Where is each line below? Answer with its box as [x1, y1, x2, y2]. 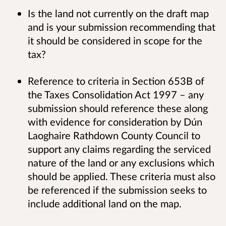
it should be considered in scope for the [28, 34, 202, 47]
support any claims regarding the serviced [28, 143, 211, 155]
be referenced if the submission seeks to [28, 184, 207, 196]
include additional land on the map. [28, 197, 184, 210]
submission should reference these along [28, 102, 208, 115]
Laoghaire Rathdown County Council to [28, 129, 200, 142]
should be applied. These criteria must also [28, 170, 215, 183]
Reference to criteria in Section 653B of [28, 75, 204, 87]
